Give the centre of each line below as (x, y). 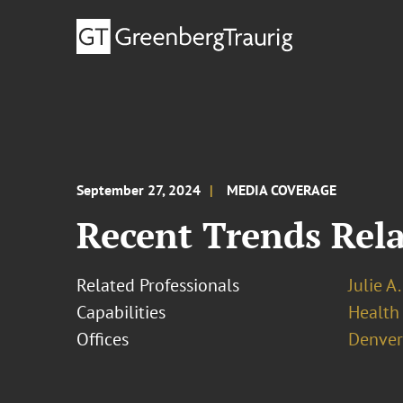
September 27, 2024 (139, 190)
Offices (103, 339)
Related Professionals (158, 285)
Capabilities (121, 312)
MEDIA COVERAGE (282, 190)
